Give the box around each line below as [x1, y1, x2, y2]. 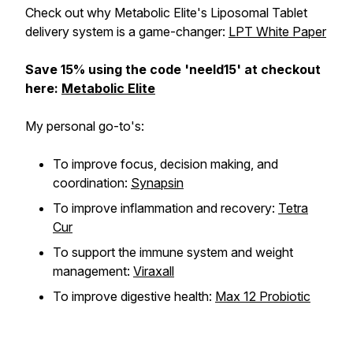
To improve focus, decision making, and [53, 156, 278, 172]
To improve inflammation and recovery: [53, 200, 278, 216]
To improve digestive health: [53, 288, 215, 304]
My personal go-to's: [25, 118, 144, 134]
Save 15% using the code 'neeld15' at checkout [25, 61, 321, 77]
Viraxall [133, 263, 174, 279]
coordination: [53, 175, 131, 191]
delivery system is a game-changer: [25, 24, 229, 39]
